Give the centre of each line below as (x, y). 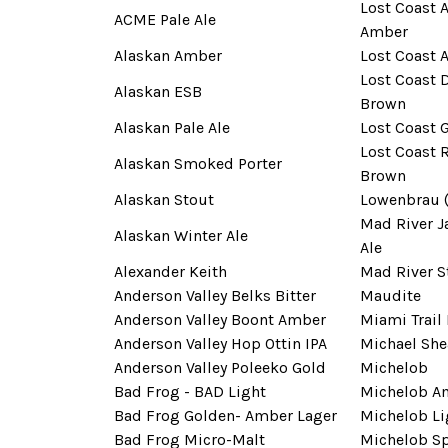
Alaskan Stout (164, 199)
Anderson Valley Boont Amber (220, 319)
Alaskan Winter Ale (181, 235)
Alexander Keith (170, 271)
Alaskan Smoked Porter (198, 163)
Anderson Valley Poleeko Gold (220, 367)
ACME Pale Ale (165, 19)
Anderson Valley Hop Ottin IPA (220, 343)
